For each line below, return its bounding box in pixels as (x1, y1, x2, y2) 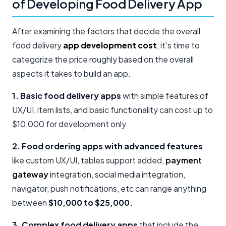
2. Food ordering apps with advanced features (12, 141, 203, 152)
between (12, 197, 48, 208)
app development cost (63, 40, 157, 51)
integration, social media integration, (48, 169, 185, 180)
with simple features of (121, 90, 208, 101)
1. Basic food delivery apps (12, 90, 121, 101)
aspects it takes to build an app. (12, 68, 131, 79)
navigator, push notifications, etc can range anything (12, 183, 206, 194)
